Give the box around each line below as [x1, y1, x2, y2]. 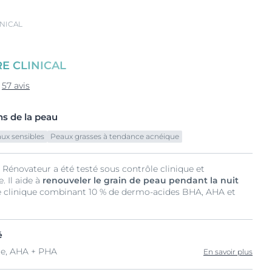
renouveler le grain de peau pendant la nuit [42, 175, 239, 186]
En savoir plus [203, 246, 253, 256]
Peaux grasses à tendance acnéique [50, 132, 179, 141]
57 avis [2, 80, 30, 91]
